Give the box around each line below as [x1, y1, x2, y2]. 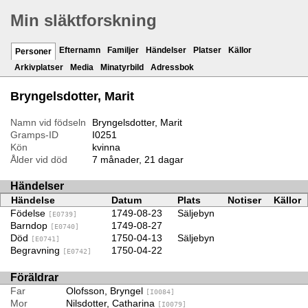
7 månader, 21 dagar [91, 154, 184, 166]
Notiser [227, 195, 261, 206]
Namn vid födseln [10, 117, 86, 129]
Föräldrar [10, 271, 58, 283]
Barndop [10, 220, 50, 232]
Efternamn [59, 45, 100, 56]
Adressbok [151, 63, 194, 73]
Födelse [10, 208, 48, 219]
